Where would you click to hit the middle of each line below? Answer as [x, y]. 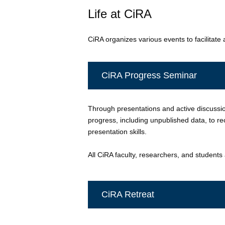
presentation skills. [117, 131]
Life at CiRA [120, 14]
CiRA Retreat [128, 195]
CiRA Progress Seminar [149, 76]
